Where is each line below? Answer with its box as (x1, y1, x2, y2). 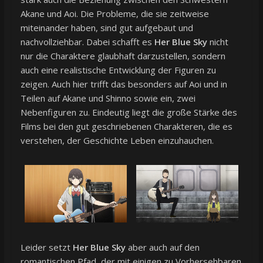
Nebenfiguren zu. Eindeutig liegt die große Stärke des (20, 106, 237, 118)
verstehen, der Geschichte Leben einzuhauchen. (20, 134, 214, 146)
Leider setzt (20, 241, 73, 253)
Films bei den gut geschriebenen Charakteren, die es (20, 120, 232, 132)
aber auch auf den (125, 241, 200, 253)
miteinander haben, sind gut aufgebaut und (20, 21, 193, 33)
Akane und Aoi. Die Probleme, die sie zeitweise (20, 7, 209, 19)
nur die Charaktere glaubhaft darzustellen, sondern (20, 49, 225, 62)
